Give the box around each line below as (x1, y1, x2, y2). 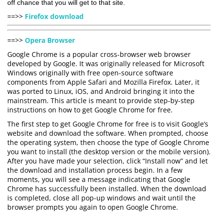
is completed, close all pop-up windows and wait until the (7, 193, 196, 202)
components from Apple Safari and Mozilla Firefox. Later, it (7, 77, 200, 87)
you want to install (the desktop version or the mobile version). (7, 147, 211, 156)
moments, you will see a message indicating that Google (7, 175, 190, 184)
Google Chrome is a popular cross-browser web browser (7, 50, 191, 59)
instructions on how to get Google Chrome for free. (7, 105, 173, 114)
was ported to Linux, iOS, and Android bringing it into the (7, 87, 195, 96)
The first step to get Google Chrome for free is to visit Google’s (7, 119, 208, 128)
